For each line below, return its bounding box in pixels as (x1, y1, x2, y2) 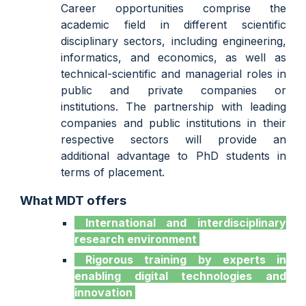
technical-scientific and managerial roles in (61, 67, 286, 81)
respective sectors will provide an (61, 133, 286, 146)
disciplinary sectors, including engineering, (61, 34, 286, 48)
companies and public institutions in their (61, 116, 286, 130)
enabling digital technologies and (74, 269, 286, 283)
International (85, 216, 156, 229)
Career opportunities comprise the (61, 1, 286, 15)
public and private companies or (61, 83, 286, 97)
